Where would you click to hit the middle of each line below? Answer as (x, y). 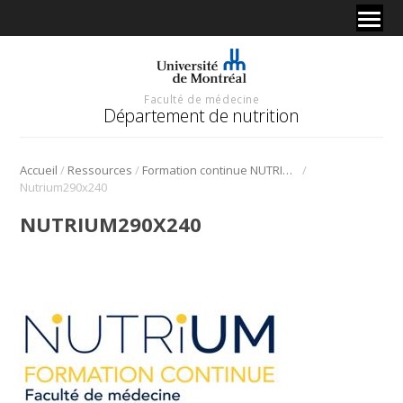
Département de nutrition (201, 115)
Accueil (39, 170)
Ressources (100, 170)
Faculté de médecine (202, 99)
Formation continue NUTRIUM (288, 170)
